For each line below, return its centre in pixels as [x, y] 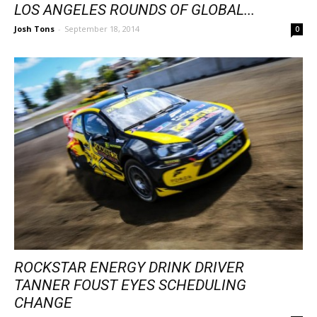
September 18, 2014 [102, 29]
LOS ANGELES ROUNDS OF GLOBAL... [134, 10]
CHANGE [43, 303]
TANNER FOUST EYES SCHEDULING [130, 285]
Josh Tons [34, 29]
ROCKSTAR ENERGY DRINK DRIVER [129, 267]
